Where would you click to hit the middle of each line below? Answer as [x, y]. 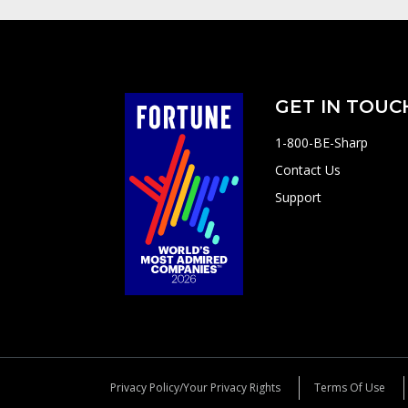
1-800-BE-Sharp [322, 143]
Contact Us [308, 170]
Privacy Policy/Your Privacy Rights [196, 388]
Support [299, 198]
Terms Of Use [350, 388]
